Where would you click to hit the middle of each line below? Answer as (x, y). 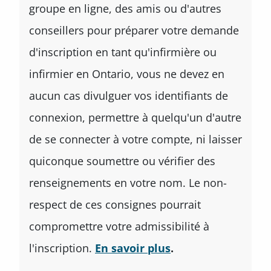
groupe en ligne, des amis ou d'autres (125, 8)
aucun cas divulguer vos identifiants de (129, 96)
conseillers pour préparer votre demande (134, 30)
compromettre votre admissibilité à (119, 226)
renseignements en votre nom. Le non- (128, 183)
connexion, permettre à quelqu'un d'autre (135, 117)
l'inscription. (62, 248)
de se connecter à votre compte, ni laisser (135, 139)
